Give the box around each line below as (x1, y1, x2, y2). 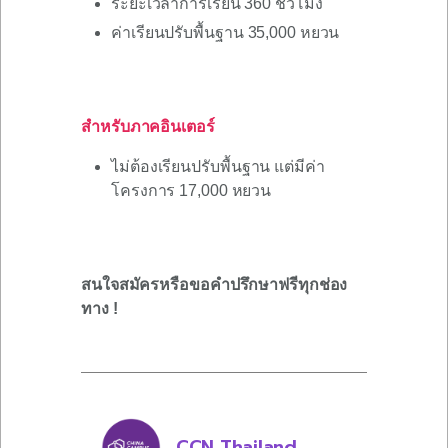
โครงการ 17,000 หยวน (111, 182, 272, 200)
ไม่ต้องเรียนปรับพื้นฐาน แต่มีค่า (111, 158, 325, 176)
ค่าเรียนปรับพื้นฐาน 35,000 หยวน (111, 24, 340, 42)
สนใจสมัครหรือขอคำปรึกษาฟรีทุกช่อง (81, 276, 348, 294)
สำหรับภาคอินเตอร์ (81, 118, 215, 136)
